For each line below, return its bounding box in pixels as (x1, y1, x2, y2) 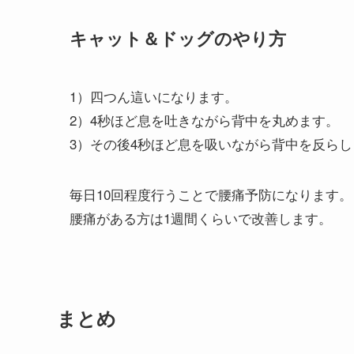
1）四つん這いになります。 (70, 85, 238, 106)
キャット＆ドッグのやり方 (70, 24, 286, 51)
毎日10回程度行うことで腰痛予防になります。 (70, 183, 352, 204)
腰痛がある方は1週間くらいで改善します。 (70, 207, 332, 228)
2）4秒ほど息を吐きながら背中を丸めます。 (70, 109, 339, 130)
